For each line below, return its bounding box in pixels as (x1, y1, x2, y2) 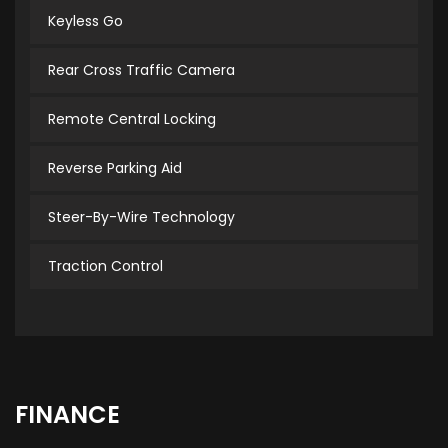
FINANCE (15, 398, 120, 432)
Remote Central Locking (48, 109, 216, 130)
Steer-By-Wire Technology (48, 207, 235, 228)
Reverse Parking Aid (48, 158, 182, 179)
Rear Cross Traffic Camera (48, 60, 235, 81)
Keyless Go (48, 11, 123, 32)
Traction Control (48, 256, 163, 277)
